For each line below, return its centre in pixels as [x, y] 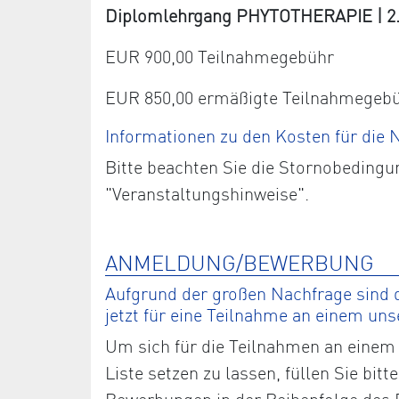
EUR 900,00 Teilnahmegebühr [220, 56]
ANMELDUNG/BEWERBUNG [240, 262]
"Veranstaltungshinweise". [207, 193]
